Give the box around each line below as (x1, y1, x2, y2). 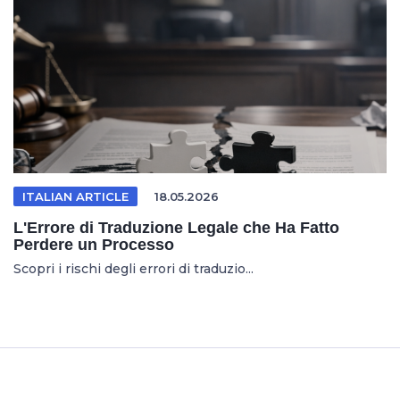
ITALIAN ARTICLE (22, 189, 129, 204)
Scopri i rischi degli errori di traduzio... (13, 261, 254, 277)
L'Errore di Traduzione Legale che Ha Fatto (13, 219, 339, 237)
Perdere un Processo (13, 236, 174, 254)
